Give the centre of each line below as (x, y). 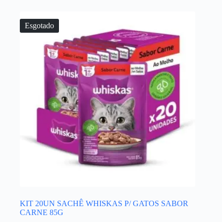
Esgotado (39, 25)
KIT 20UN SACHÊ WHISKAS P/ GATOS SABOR (104, 204)
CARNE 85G (42, 213)
